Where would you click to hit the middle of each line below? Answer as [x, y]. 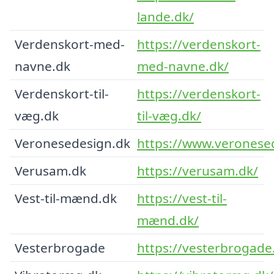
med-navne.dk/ [183, 66]
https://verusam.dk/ [198, 170]
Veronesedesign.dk [72, 143]
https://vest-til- [182, 198]
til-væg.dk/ [169, 115]
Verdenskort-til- [62, 93]
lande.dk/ [165, 16]
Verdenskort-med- [70, 44]
